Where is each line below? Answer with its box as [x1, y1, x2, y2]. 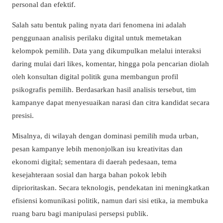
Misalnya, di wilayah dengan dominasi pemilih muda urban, [12, 131, 199, 140]
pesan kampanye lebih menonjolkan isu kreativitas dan [12, 144, 183, 153]
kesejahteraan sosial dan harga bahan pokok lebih [12, 170, 167, 179]
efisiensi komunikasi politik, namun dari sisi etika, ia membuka [12, 196, 208, 205]
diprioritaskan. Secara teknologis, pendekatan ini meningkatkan [12, 183, 210, 192]
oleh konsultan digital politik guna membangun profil [12, 72, 178, 81]
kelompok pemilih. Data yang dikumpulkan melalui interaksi [12, 46, 201, 55]
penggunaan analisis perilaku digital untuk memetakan [12, 33, 182, 42]
